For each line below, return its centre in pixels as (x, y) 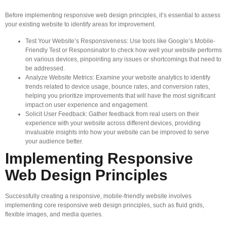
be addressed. (45, 68)
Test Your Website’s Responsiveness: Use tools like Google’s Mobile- (120, 41)
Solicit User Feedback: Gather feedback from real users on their (112, 114)
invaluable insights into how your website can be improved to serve (117, 132)
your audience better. (54, 141)
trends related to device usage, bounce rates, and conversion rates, (118, 86)
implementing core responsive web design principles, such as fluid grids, (105, 205)
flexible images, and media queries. (54, 214)
